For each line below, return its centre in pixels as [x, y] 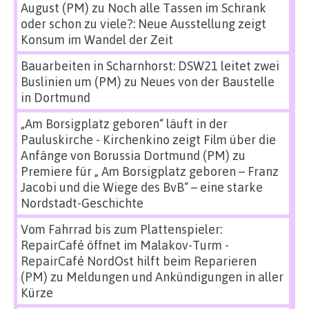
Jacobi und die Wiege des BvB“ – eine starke [142, 187]
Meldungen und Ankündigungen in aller [175, 277]
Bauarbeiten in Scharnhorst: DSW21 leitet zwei [150, 66]
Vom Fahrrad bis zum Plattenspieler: [121, 229]
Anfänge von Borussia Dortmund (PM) [125, 155]
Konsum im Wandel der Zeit [97, 39]
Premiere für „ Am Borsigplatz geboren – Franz [150, 171]
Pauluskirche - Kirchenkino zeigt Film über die [148, 139]
